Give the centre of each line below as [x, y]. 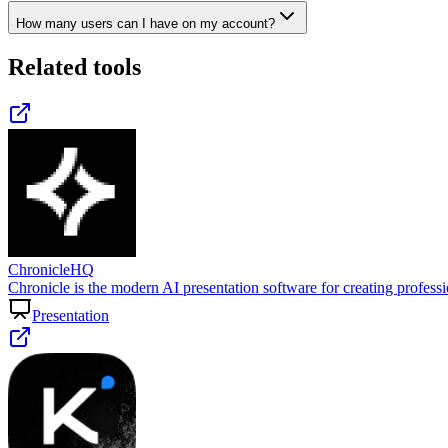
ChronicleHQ [51, 269]
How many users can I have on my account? [145, 23]
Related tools [74, 66]
